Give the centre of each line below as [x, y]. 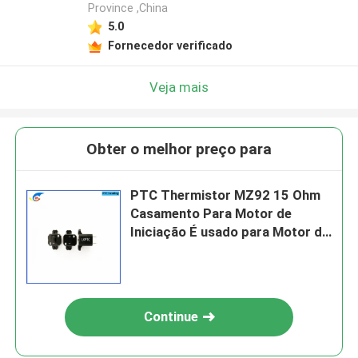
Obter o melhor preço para [179, 149]
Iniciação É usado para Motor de [230, 232]
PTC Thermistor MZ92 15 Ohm [226, 195]
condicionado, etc [186, 269]
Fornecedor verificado [170, 45]
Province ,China [127, 8]
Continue [171, 317]
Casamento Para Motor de [211, 214]
